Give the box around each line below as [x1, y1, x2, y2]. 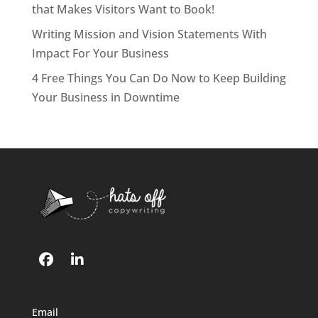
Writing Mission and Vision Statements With [31, 26, 267, 43]
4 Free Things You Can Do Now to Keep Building [31, 70, 286, 87]
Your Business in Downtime [31, 89, 180, 106]
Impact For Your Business [31, 45, 169, 62]
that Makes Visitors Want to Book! [31, 1, 214, 18]
